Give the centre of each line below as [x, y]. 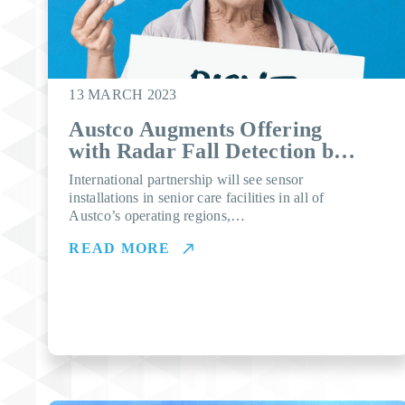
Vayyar [103, 173]
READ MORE [120, 248]
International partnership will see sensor [186, 179]
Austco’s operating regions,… [157, 216]
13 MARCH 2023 [123, 94]
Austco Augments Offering [196, 129]
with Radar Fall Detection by [207, 151]
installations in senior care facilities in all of [197, 198]
